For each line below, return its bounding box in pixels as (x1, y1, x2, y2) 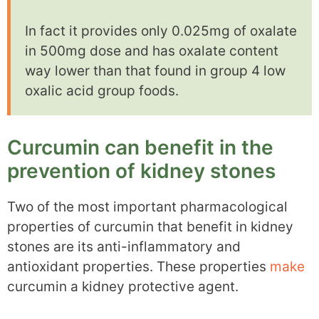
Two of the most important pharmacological (7, 198, 288, 215)
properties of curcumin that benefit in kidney (7, 218, 293, 235)
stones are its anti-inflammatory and (7, 238, 241, 255)
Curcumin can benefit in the (7, 135, 273, 159)
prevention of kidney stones (7, 158, 276, 183)
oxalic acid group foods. (25, 83, 179, 100)
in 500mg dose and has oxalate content (25, 43, 278, 60)
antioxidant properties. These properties (7, 258, 270, 275)
